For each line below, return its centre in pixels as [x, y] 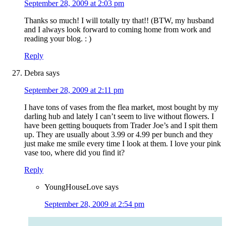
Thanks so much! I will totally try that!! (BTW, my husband [119, 21]
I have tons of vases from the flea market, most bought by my [121, 107]
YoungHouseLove [74, 187]
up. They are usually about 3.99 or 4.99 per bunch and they [119, 135]
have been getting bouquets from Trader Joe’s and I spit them [121, 126]
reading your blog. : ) [58, 39]
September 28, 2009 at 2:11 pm [74, 90]
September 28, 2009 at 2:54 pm [94, 204]
